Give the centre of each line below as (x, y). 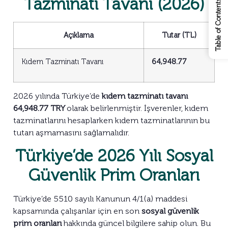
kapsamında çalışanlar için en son (77, 211)
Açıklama (79, 35)
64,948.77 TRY (40, 108)
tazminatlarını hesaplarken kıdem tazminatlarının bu (111, 120)
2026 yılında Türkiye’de (58, 96)
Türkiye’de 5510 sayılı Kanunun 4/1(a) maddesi (100, 198)
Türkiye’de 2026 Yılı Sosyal (114, 155)
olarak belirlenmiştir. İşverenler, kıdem (137, 108)
